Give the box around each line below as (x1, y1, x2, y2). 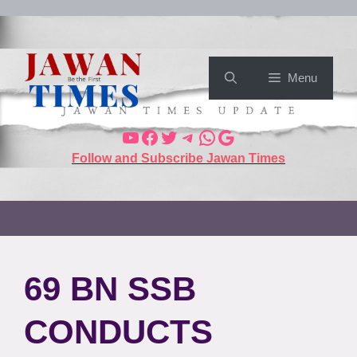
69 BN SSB (24, 269, 196, 308)
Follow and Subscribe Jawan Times (72, 151, 285, 165)
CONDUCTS (24, 312, 213, 351)
